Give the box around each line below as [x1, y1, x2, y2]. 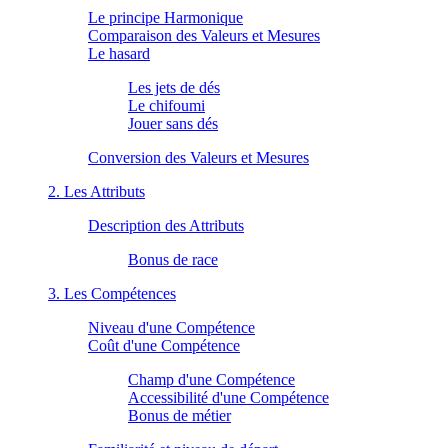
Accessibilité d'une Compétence [128, 388, 329, 406]
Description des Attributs [88, 216, 244, 234]
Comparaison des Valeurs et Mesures [88, 26, 320, 44]
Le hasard [88, 44, 150, 62]
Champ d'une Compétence [128, 370, 295, 388]
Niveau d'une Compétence [88, 318, 255, 336]
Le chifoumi [128, 96, 205, 114]
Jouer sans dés [128, 114, 218, 132]
